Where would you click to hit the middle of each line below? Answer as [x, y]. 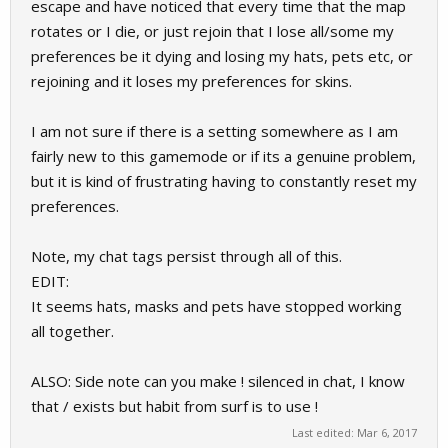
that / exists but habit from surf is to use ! [174, 406]
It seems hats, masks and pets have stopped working [216, 306]
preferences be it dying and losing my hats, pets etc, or [222, 56]
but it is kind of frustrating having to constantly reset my [224, 181]
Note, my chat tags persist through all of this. [186, 256]
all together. [72, 331]
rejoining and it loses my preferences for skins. [191, 81]
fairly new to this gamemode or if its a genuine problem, [223, 156]
